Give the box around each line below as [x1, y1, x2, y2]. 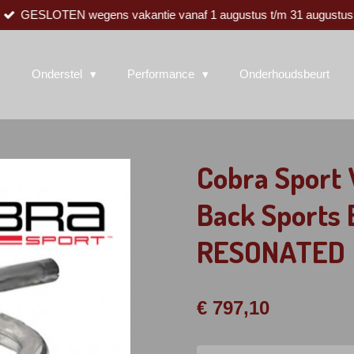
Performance [127, 67, 198, 81]
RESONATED [197, 232, 345, 270]
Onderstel [32, 67, 85, 81]
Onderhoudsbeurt [239, 67, 330, 81]
